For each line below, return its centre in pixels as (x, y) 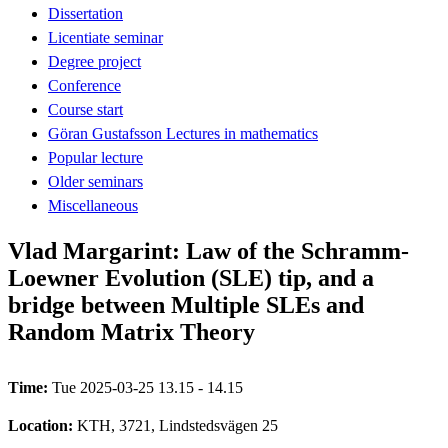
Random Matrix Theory (131, 331)
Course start (85, 109)
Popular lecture (95, 157)
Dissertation (85, 13)
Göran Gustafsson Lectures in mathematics (183, 133)
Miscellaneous (93, 205)
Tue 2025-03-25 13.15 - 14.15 (147, 387)
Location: (42, 425)
